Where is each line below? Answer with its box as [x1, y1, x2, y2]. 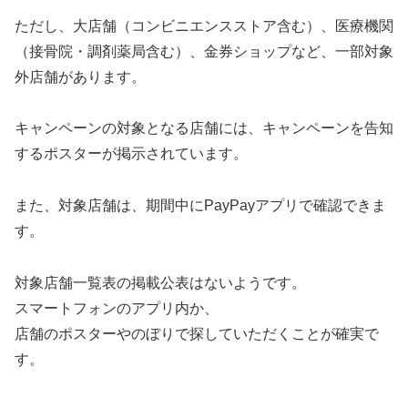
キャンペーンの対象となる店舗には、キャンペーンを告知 [15, 120, 393, 137]
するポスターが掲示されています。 [15, 146, 248, 162]
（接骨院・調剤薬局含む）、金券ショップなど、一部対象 [15, 43, 393, 59]
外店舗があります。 [15, 68, 146, 85]
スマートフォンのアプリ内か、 [15, 301, 219, 317]
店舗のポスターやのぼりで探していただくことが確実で [15, 326, 379, 342]
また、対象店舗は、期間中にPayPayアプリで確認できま [15, 198, 386, 214]
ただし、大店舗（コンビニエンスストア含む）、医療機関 [15, 17, 393, 34]
